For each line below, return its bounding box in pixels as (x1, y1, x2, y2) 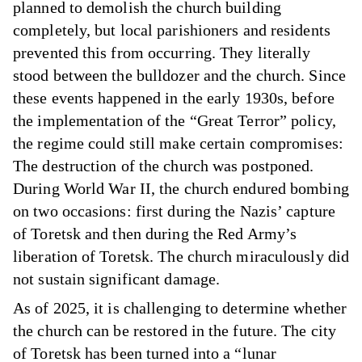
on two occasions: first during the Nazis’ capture (13, 201, 335, 220)
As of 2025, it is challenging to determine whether (13, 298, 347, 317)
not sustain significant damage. (13, 269, 221, 288)
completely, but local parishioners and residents (13, 20, 330, 39)
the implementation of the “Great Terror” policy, (13, 111, 336, 129)
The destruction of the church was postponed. (13, 156, 314, 175)
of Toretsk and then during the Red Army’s (13, 224, 297, 242)
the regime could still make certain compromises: (13, 133, 343, 152)
